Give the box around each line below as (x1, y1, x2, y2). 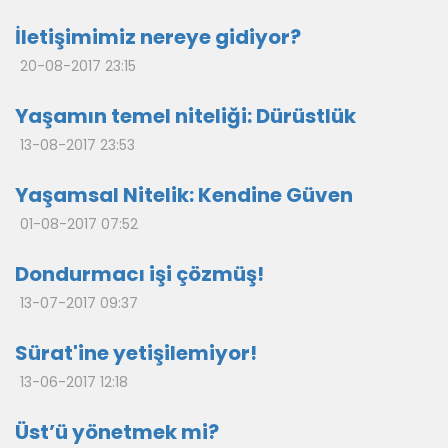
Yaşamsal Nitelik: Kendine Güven (15, 181, 353, 209)
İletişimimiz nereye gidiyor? (15, 23, 301, 51)
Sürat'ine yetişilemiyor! (15, 339, 257, 367)
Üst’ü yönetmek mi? (15, 418, 219, 446)
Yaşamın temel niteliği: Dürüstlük (15, 102, 356, 130)
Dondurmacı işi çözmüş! (15, 260, 264, 288)
